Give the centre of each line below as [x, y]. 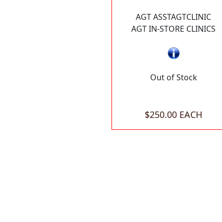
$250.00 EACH [173, 115]
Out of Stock [173, 78]
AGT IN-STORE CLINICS [173, 29]
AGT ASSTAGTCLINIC [173, 17]
